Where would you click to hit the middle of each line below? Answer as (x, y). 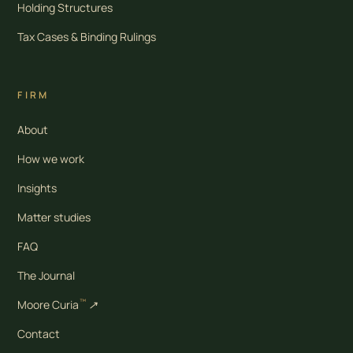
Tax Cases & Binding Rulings (87, 36)
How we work (51, 158)
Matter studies (54, 217)
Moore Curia (48, 304)
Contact (39, 333)
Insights (37, 188)
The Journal (46, 275)
